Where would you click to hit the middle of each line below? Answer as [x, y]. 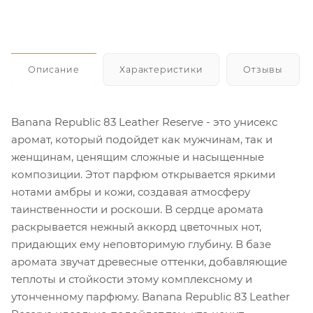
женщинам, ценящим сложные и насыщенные [138, 156]
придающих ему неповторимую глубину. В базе [141, 244]
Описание [54, 69]
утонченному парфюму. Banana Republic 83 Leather [151, 296]
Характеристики [161, 69]
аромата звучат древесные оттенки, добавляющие [149, 261]
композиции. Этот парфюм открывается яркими [143, 174]
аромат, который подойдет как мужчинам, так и [142, 139]
